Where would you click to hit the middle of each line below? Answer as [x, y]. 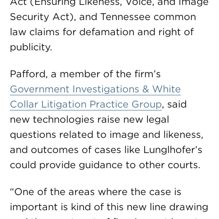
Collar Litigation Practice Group [86, 104]
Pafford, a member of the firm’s [85, 74]
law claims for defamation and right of [102, 32]
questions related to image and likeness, [107, 134]
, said [174, 104]
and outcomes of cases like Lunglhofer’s [106, 150]
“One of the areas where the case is [96, 192]
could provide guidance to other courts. [105, 165]
